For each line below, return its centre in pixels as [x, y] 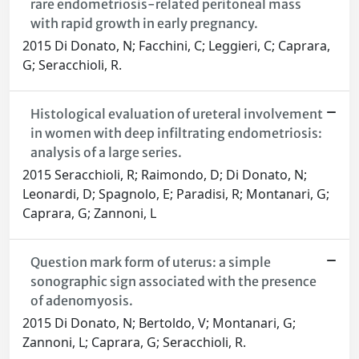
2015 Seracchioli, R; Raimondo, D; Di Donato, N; [165, 175]
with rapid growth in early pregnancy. [144, 24]
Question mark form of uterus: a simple [150, 262]
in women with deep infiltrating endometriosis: [176, 133]
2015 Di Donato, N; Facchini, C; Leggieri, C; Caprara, [176, 46]
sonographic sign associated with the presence [173, 282]
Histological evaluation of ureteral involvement [176, 114]
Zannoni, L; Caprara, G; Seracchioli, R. [134, 343]
